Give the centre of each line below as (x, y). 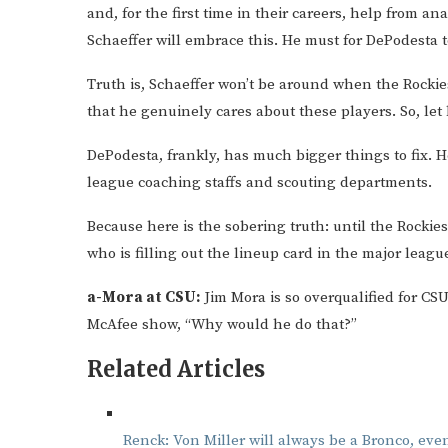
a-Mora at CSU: (143, 297)
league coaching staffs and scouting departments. (259, 182)
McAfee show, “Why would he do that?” (222, 324)
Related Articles (176, 369)
